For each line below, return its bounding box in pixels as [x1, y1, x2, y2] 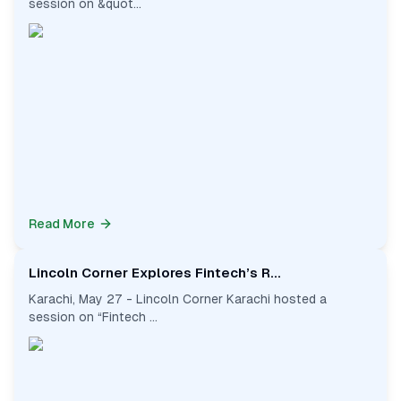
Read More [29, 217, 95, 231]
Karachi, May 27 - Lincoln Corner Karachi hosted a [29, 292, 327, 306]
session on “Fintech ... [29, 310, 158, 324]
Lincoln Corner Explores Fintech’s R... [29, 265, 281, 280]
